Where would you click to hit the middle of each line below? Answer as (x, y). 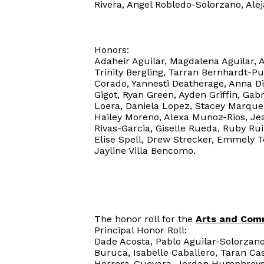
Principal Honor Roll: (141, 230)
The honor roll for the (145, 219)
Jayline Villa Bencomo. (146, 151)
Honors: (112, 50)
